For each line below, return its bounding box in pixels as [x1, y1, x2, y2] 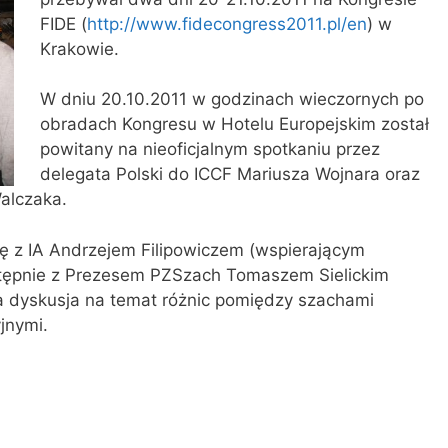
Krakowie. [39, 38, 119, 59]
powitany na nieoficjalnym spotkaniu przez [39, 139, 380, 160]
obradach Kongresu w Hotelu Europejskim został [39, 114, 429, 135]
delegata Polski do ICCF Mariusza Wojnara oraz [39, 164, 420, 185]
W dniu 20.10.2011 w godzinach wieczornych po [39, 89, 424, 110]
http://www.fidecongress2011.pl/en [86, 13, 367, 34]
